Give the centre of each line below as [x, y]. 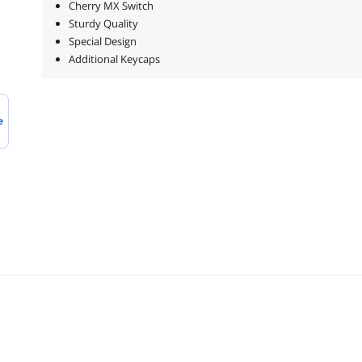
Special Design [102, 41]
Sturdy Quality [103, 23]
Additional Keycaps [114, 59]
